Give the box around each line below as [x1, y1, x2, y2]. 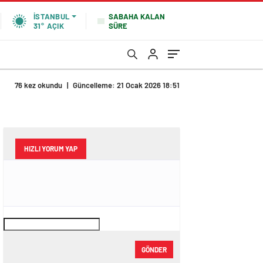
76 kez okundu [15, 80, 62, 90]
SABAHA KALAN [109, 11, 165, 21]
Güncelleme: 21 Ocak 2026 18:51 [73, 80, 180, 90]
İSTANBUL [33, 12, 69, 21]
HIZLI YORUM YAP [24, 144, 77, 153]
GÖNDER [141, 245, 167, 254]
